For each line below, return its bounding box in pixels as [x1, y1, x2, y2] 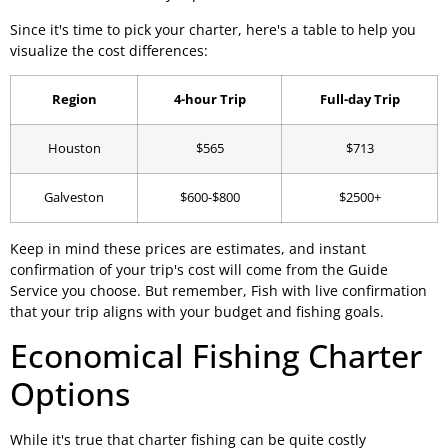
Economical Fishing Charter [10, 333, 422, 377]
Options [10, 371, 130, 415]
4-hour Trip [173, 91, 246, 109]
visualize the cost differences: [10, 40, 208, 60]
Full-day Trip [319, 91, 400, 109]
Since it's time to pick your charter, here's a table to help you [10, 19, 416, 39]
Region [51, 91, 97, 109]
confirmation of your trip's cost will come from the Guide [10, 260, 388, 280]
